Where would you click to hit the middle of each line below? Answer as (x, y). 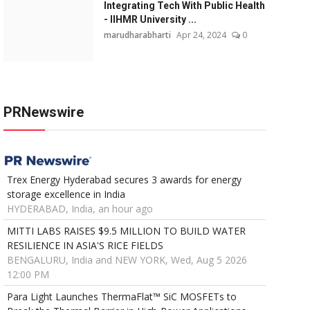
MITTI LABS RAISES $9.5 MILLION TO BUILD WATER (126, 231)
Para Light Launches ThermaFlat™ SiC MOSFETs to (121, 297)
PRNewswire (43, 112)
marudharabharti (137, 35)
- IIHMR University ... (150, 19)
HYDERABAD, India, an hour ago (80, 209)
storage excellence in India (66, 194)
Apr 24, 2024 (201, 35)
